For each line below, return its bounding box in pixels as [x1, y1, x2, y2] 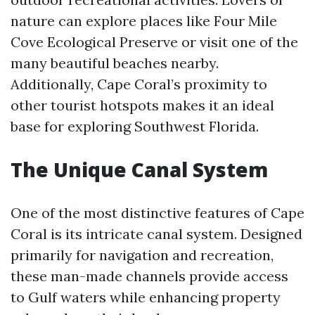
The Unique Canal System [11, 156, 268, 183]
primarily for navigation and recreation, [11, 246, 274, 264]
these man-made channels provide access [11, 267, 288, 285]
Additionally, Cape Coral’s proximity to [11, 75, 267, 93]
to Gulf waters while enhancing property [11, 288, 281, 306]
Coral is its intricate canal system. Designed [11, 225, 302, 243]
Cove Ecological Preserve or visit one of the [11, 33, 298, 51]
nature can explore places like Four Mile [11, 12, 277, 30]
